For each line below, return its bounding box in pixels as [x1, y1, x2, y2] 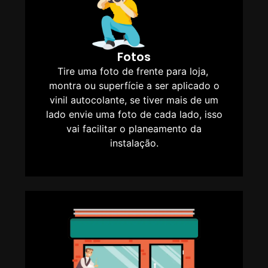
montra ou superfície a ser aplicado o [48, 79, 220, 92]
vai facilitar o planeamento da [66, 122, 202, 135]
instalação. [109, 136, 159, 149]
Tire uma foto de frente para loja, [57, 65, 211, 77]
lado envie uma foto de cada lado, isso [45, 108, 223, 120]
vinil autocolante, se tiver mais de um [50, 93, 218, 106]
